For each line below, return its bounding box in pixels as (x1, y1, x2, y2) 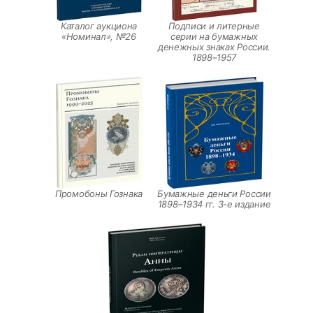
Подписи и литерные (168, 20, 260, 32)
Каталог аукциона (60, 20, 138, 32)
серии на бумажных (170, 31, 258, 43)
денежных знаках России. (157, 41, 271, 53)
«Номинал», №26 (61, 31, 136, 43)
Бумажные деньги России (157, 188, 271, 200)
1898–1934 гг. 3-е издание (157, 198, 271, 210)
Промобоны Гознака (55, 188, 143, 200)
